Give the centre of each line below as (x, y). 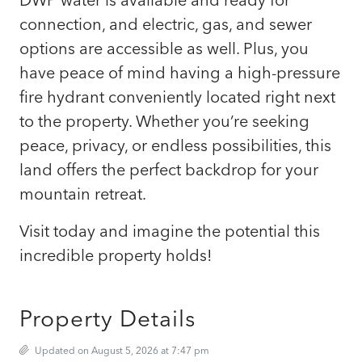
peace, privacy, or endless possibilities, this (175, 145)
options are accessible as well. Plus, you (164, 48)
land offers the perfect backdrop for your (169, 169)
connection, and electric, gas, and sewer (166, 23)
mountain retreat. (83, 193)
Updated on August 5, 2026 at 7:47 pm (121, 350)
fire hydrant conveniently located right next (177, 96)
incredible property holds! (116, 255)
